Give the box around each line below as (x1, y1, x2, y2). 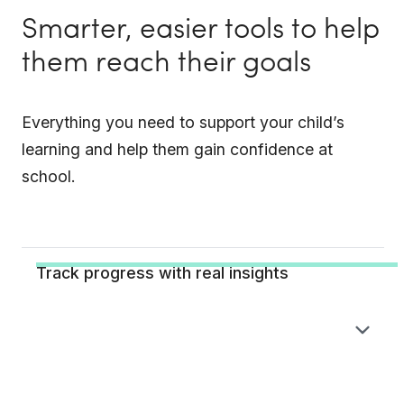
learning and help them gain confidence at (22, 140, 334, 160)
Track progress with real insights (36, 262, 289, 282)
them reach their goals (22, 49, 312, 78)
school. (22, 167, 77, 187)
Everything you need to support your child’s (22, 113, 345, 133)
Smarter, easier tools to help (22, 15, 381, 45)
